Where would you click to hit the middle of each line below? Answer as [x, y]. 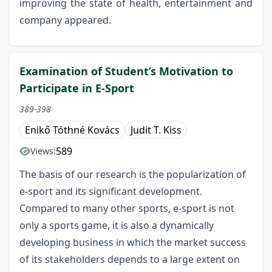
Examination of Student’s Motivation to [126, 71]
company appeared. [65, 20]
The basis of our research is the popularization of [133, 174]
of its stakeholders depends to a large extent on [130, 259]
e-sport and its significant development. [111, 191]
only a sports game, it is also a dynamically [117, 225]
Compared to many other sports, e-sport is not [127, 208]
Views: [43, 151]
